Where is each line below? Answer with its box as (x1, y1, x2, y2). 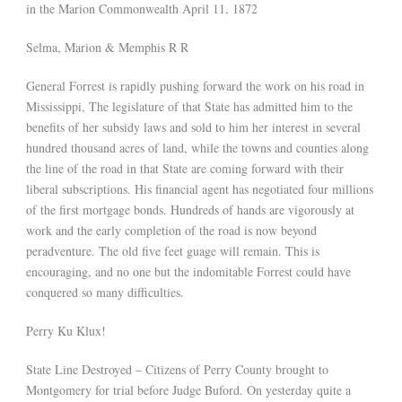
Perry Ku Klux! (26, 322, 110, 340)
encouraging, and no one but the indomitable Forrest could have (26, 263, 351, 281)
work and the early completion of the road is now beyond (26, 222, 317, 240)
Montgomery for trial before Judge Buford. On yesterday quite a (26, 381, 351, 399)
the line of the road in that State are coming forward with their (26, 160, 344, 178)
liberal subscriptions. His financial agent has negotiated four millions (26, 180, 373, 198)
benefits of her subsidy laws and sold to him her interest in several (26, 118, 361, 136)
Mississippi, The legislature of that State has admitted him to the (26, 98, 353, 116)
